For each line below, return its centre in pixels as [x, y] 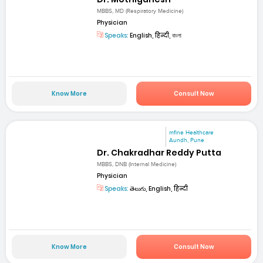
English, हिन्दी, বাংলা [155, 36]
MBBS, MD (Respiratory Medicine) [140, 11]
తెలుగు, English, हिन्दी [159, 189]
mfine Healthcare [192, 132]
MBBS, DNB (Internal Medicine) [137, 165]
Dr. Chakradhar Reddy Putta [159, 152]
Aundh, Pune [187, 140]
